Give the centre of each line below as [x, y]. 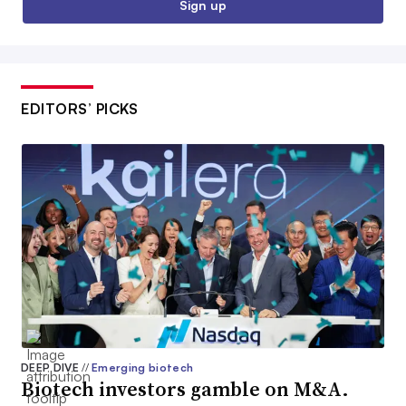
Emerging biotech [143, 368]
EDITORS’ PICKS [79, 108]
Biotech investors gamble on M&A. [185, 389]
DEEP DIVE [52, 368]
